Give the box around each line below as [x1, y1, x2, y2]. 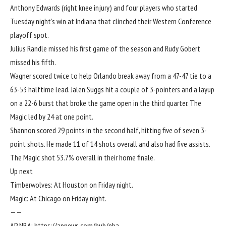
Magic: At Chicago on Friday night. [10, 193, 106, 204]
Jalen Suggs [71, 84, 104, 95]
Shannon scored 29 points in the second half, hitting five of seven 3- [10, 125, 207, 136]
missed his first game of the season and [47, 43, 165, 54]
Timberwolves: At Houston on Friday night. [10, 180, 133, 190]
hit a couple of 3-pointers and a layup [104, 84, 214, 95]
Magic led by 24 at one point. [10, 111, 93, 122]
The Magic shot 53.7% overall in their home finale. [10, 152, 155, 163]
